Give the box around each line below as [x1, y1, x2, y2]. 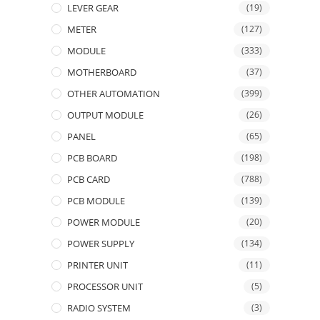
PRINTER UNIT [67, 259, 128, 271]
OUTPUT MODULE [67, 109, 144, 121]
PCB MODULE [67, 194, 125, 207]
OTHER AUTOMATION [67, 87, 160, 100]
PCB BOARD [67, 151, 117, 164]
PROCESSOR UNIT [67, 280, 143, 293]
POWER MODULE [67, 216, 140, 229]
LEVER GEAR [67, 1, 119, 14]
